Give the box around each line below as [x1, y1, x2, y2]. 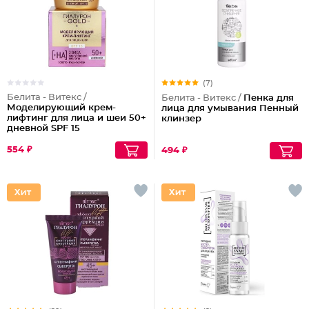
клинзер [161, 114, 201, 123]
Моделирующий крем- [7, 103, 116, 112]
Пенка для [243, 94, 294, 103]
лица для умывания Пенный [161, 104, 299, 113]
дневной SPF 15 [7, 124, 80, 133]
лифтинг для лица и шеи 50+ [7, 114, 146, 123]
